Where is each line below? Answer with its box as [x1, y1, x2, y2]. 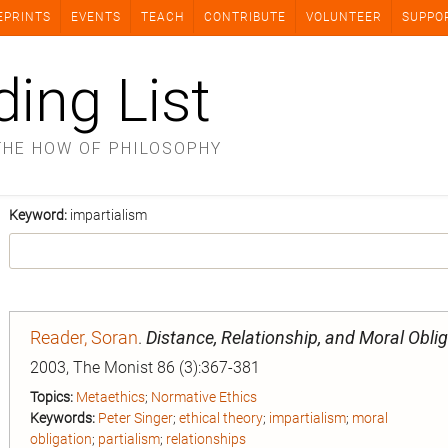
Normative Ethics [151, 389, 257, 405]
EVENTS [71, 10, 121, 24]
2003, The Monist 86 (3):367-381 [30, 358, 260, 377]
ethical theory [179, 410, 263, 426]
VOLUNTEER [306, 10, 382, 24]
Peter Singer [98, 410, 173, 426]
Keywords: [30, 410, 95, 426]
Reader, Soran [30, 327, 138, 348]
